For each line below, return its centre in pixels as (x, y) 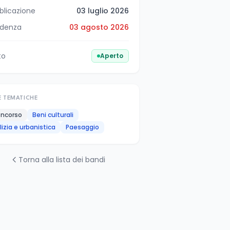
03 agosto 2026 (99, 27)
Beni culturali (53, 115)
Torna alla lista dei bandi (62, 160)
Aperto (112, 56)
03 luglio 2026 (103, 11)
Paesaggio (82, 127)
